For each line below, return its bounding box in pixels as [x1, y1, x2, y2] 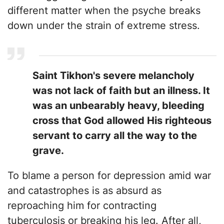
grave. [32, 144, 64, 157]
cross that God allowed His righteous [32, 114, 211, 127]
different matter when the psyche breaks [7, 4, 200, 17]
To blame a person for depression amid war [7, 169, 211, 182]
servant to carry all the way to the [32, 129, 197, 142]
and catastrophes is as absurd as [7, 184, 161, 197]
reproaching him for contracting [7, 199, 156, 212]
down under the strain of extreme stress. [7, 19, 200, 32]
